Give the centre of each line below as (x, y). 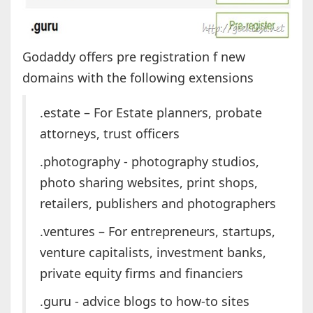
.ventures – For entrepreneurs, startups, (157, 232)
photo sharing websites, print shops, (148, 183)
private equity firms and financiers (141, 274)
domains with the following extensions (138, 78)
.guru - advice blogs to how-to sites (144, 301)
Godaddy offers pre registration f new (133, 57)
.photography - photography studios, (149, 162)
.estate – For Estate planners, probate (151, 113)
